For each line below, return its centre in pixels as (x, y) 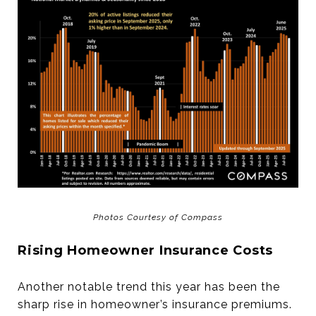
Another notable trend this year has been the (149, 287)
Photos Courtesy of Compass (158, 218)
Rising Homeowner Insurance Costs (145, 251)
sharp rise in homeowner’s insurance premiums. (155, 305)
